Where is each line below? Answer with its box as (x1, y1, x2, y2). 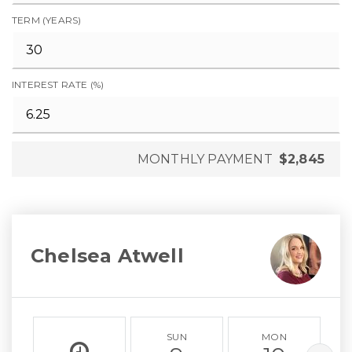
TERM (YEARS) (12, 14, 82, 26)
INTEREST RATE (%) (12, 79, 104, 90)
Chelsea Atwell (31, 244, 184, 267)
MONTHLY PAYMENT (137, 152, 273, 167)
